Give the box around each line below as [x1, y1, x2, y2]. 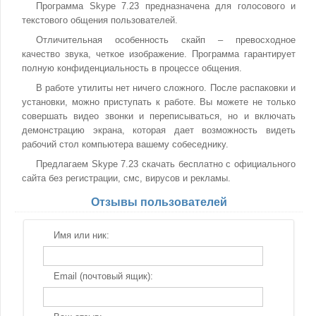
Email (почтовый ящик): [53, 271, 153, 281]
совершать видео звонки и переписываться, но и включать [22, 111, 296, 121]
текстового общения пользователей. [22, 15, 178, 25]
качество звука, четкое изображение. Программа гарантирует [22, 49, 296, 59]
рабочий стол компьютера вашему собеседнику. [22, 139, 229, 150]
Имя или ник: [53, 230, 109, 241]
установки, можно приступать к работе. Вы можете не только [22, 97, 296, 107]
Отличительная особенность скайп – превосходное [36, 35, 296, 45]
